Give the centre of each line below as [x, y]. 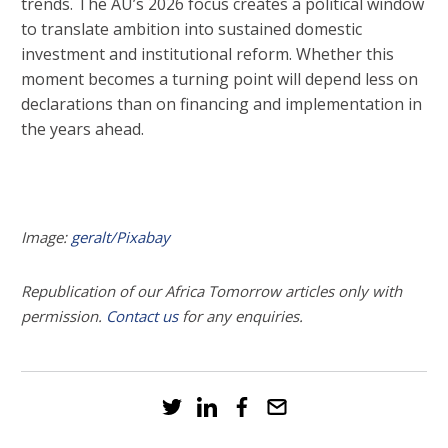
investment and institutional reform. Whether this [207, 54]
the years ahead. [82, 129]
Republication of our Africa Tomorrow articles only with [211, 291]
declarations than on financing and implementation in [221, 104]
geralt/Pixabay [120, 237]
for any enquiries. [240, 316]
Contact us [142, 316]
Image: [46, 237]
